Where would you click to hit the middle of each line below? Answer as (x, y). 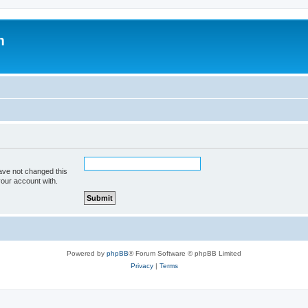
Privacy (142, 265)
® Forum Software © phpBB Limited (185, 253)
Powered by (87, 253)
